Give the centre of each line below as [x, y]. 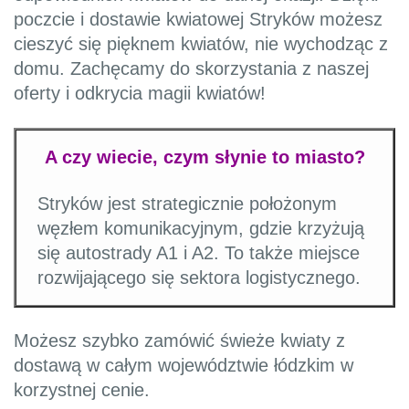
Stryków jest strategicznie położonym [187, 204]
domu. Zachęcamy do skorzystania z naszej [191, 69]
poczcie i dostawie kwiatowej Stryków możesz [198, 20]
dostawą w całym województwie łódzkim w [184, 366]
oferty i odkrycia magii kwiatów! [140, 94]
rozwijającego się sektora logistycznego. [199, 278]
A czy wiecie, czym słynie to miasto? [204, 157]
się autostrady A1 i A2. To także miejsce [198, 253]
